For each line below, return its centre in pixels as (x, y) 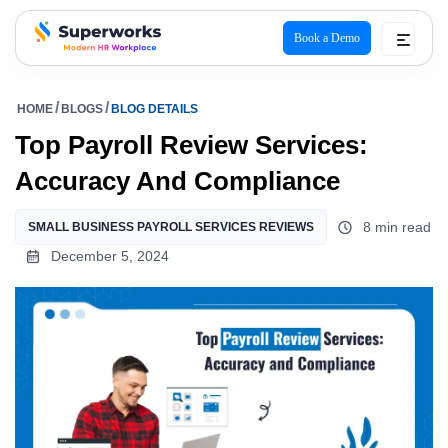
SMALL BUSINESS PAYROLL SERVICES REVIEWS (171, 227)
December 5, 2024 (110, 256)
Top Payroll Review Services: (191, 145)
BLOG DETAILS (154, 109)
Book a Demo (327, 38)
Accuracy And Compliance (177, 181)
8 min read (397, 227)
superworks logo (88, 66)
